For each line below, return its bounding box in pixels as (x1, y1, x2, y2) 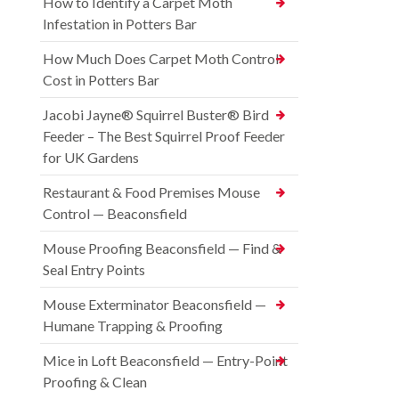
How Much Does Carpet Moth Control (43, 50, 279, 68)
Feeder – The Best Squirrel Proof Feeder (43, 127, 285, 145)
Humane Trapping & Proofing (43, 317, 223, 335)
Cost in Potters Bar (43, 71, 159, 89)
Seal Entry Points (43, 261, 145, 279)
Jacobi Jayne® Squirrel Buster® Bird (43, 106, 269, 124)
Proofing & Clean (43, 373, 147, 391)
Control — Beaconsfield (43, 205, 187, 223)
